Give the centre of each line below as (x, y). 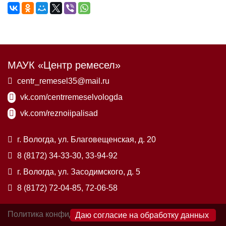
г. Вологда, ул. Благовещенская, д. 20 (86, 139)
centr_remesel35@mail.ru (63, 81)
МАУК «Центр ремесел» (64, 65)
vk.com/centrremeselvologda (71, 97)
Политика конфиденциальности (67, 214)
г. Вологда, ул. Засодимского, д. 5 (78, 172)
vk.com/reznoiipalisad (59, 113)
